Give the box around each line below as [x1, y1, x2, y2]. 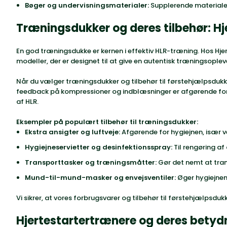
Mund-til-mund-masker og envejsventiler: [25, 173, 176, 182]
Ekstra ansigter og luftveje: [25, 127, 120, 137]
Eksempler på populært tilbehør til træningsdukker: [16, 117, 198, 127]
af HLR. [16, 97, 39, 106]
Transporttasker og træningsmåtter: [25, 158, 157, 167]
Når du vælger [16, 77, 66, 86]
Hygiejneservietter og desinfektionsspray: [25, 142, 172, 152]
